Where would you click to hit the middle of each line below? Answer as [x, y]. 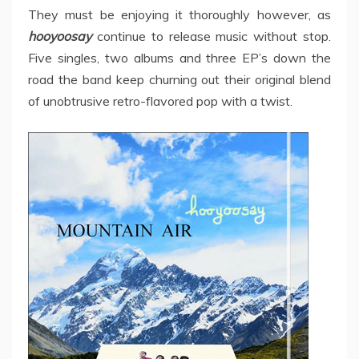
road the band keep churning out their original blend [179, 80]
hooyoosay [60, 36]
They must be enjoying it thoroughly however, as [179, 15]
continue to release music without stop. [211, 36]
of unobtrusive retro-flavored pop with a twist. [160, 101]
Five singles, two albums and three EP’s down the [179, 58]
